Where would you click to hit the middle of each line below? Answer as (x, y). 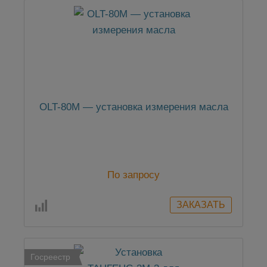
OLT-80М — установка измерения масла (133, 107)
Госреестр (50, 257)
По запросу (133, 175)
